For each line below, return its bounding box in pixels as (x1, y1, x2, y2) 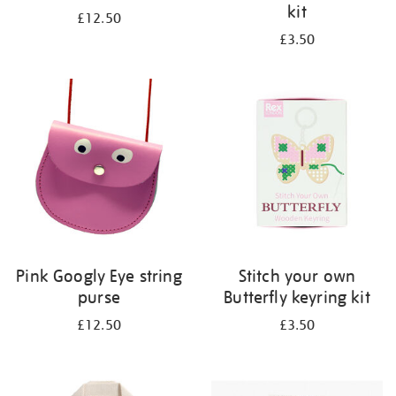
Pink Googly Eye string (16, 265, 182, 286)
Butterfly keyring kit (224, 286, 370, 308)
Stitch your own (238, 265, 356, 286)
